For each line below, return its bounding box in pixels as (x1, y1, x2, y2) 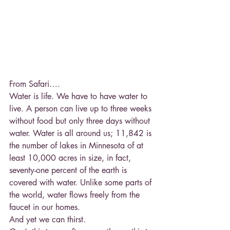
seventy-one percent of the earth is (9, 164, 129, 176)
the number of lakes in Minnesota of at (9, 140, 146, 151)
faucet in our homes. (9, 201, 80, 213)
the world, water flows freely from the (9, 189, 142, 200)
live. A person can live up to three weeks (9, 103, 154, 114)
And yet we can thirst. (9, 214, 86, 225)
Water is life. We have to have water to (9, 90, 150, 102)
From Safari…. (9, 78, 60, 89)
